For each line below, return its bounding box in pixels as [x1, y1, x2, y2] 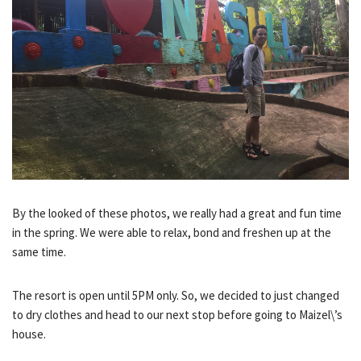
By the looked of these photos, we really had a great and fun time [12, 205, 342, 222]
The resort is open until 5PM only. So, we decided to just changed [12, 288, 339, 304]
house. [12, 326, 46, 342]
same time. [12, 244, 66, 260]
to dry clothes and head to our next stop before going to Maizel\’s [12, 307, 342, 323]
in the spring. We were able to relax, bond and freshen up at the [12, 225, 331, 241]
